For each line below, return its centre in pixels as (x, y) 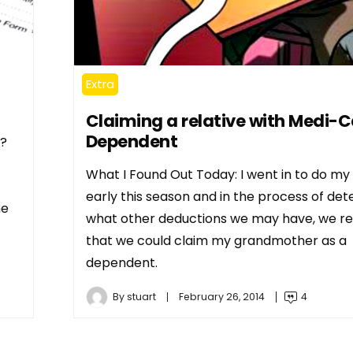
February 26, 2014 (221, 297)
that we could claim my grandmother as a (216, 241)
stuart (141, 297)
